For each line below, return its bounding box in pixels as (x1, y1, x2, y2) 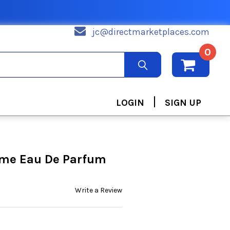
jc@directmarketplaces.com (92, 26, 209, 37)
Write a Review (75, 185, 122, 195)
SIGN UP (165, 97, 201, 108)
